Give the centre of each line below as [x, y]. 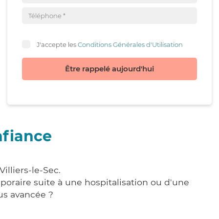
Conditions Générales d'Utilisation [130, 44]
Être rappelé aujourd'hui [109, 69]
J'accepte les [57, 44]
